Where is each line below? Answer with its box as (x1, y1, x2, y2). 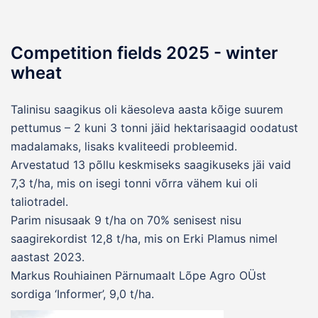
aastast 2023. (11, 249, 84, 264)
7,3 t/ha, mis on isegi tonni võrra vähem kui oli (11, 175, 258, 190)
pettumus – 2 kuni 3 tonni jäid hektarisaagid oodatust (11, 120, 298, 135)
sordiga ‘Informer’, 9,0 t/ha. (11, 286, 154, 301)
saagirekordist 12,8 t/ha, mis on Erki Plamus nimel (11, 231, 278, 246)
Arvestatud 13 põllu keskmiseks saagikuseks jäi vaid (11, 157, 291, 172)
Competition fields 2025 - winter (11, 42, 278, 63)
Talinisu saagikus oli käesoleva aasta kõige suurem (11, 102, 283, 116)
